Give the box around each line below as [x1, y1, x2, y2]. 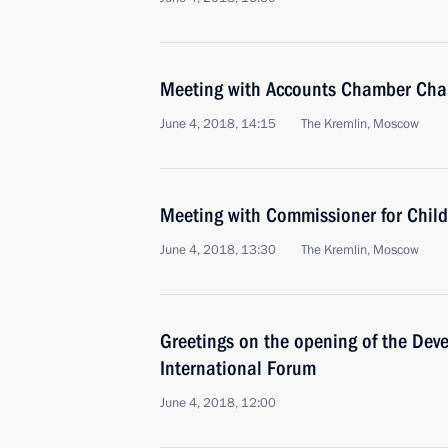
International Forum [160, 356, 316, 380]
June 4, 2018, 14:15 [160, 115, 276, 133]
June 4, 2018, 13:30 [160, 241, 276, 259]
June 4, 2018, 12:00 [160, 394, 276, 412]
